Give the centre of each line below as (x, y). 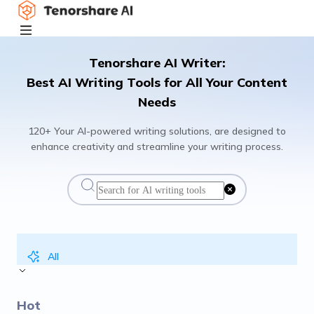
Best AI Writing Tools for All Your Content (157, 82)
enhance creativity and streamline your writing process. (157, 146)
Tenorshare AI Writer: (157, 63)
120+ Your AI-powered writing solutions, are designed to (157, 131)
